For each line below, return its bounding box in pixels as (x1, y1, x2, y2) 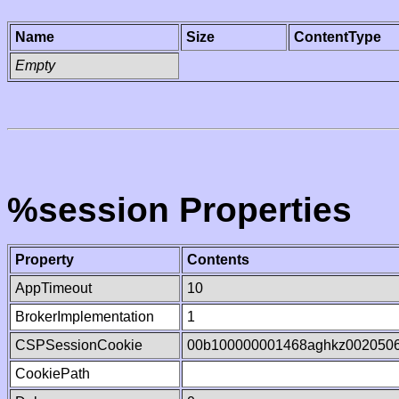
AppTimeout (15, 281, 92, 296)
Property (15, 252, 74, 267)
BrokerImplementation (15, 309, 154, 324)
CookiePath (15, 366, 90, 381)
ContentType (294, 29, 381, 45)
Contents (187, 252, 249, 267)
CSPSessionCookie (15, 338, 142, 353)
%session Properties (7, 191, 352, 229)
